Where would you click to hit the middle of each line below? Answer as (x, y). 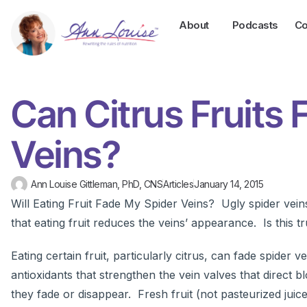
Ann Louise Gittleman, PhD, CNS (97, 184)
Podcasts (255, 25)
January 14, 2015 (229, 184)
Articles (178, 184)
